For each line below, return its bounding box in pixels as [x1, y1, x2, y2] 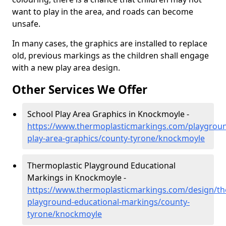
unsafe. [12, 18, 40, 29]
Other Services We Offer [12, 82, 147, 97]
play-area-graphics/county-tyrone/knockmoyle [27, 133, 205, 144]
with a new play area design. [12, 62, 120, 73]
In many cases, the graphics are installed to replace [12, 38, 207, 49]
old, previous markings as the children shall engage [12, 50, 209, 61]
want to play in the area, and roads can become [12, 6, 193, 17]
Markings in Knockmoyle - [27, 172, 126, 183]
